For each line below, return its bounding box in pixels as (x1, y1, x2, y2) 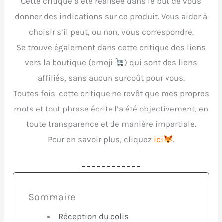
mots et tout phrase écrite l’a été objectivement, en (14, 104, 208, 114)
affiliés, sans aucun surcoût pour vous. (37, 73, 185, 83)
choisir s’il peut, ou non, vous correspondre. (28, 27, 194, 37)
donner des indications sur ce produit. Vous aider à (15, 11, 207, 22)
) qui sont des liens (124, 57, 198, 68)
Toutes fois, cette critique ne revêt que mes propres (13, 88, 209, 99)
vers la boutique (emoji (24, 57, 115, 68)
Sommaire (28, 191, 76, 203)
